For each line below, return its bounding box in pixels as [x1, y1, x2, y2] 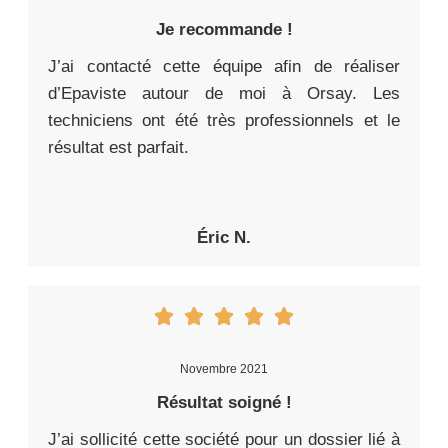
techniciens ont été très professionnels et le [48, 110, 400, 130]
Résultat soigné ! [156, 392, 292, 412]
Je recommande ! [155, 19, 293, 39]
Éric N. [197, 227, 251, 247]
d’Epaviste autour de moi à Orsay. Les [48, 83, 400, 103]
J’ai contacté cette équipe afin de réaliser [48, 56, 400, 76]
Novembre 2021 [180, 361, 268, 376]
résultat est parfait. [48, 137, 189, 157]
